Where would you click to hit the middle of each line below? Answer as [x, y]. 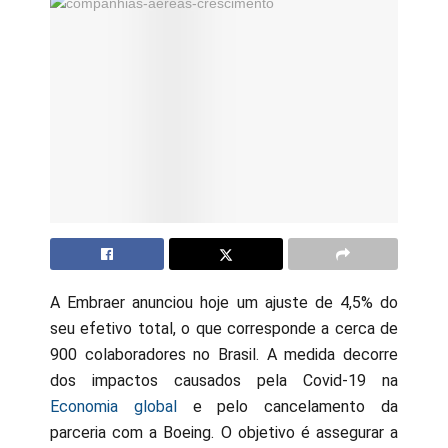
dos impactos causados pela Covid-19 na [224, 381]
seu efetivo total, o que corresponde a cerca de [224, 329]
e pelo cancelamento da [287, 407]
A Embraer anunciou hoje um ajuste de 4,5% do [224, 303]
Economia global [113, 407]
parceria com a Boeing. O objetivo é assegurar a [224, 433]
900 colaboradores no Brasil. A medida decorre [224, 355]
